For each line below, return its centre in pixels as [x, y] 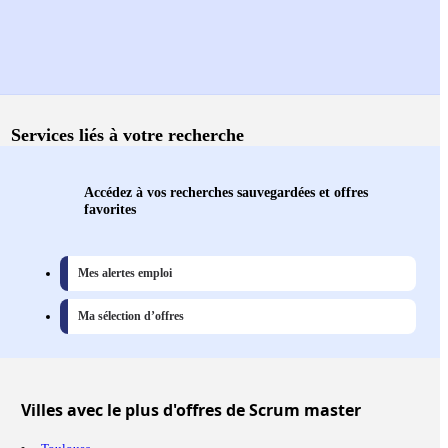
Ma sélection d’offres [131, 316]
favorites [110, 209]
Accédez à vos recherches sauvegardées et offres [226, 192]
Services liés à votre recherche [127, 135]
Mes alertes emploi [125, 273]
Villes [42, 410]
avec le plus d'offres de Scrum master [212, 410]
